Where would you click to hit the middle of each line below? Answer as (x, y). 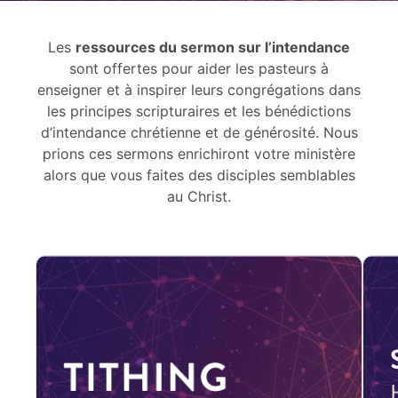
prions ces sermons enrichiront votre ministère (199, 153)
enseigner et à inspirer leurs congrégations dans (199, 89)
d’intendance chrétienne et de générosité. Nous (199, 132)
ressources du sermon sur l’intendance (213, 47)
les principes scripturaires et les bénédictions (199, 111)
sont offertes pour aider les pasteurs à (199, 68)
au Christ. (199, 196)
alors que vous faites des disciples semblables (199, 175)
